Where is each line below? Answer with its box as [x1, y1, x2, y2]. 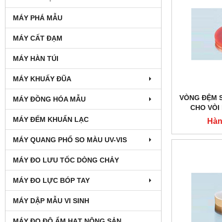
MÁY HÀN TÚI [13, 54, 58, 62]
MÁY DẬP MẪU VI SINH [13, 196, 89, 205]
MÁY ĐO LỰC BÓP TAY [13, 176, 90, 184]
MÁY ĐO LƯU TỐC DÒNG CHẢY [13, 156, 119, 164]
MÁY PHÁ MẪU [13, 13, 62, 22]
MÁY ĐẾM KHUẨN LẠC [13, 115, 89, 123]
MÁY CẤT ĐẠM [13, 34, 62, 42]
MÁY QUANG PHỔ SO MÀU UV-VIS [13, 135, 127, 144]
